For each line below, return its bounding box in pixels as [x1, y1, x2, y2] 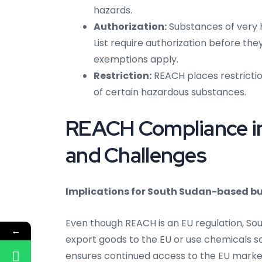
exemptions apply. [94, 53, 178, 67]
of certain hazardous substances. [94, 85, 246, 99]
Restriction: [94, 69, 151, 83]
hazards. [94, 4, 132, 18]
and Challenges [65, 141, 206, 170]
